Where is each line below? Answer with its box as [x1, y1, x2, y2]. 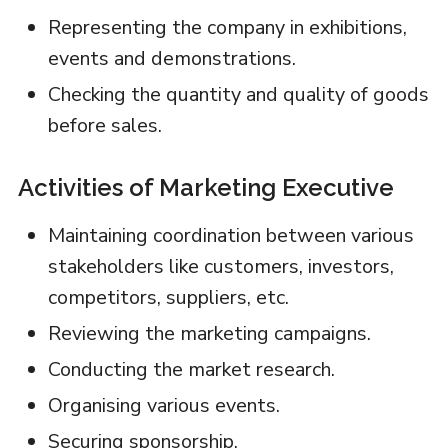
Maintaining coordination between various [47, 221, 414, 249]
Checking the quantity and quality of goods [47, 80, 429, 108]
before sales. [47, 111, 162, 139]
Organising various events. [47, 391, 280, 419]
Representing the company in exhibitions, [47, 13, 407, 41]
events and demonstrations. [47, 44, 296, 72]
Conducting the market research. [47, 355, 335, 383]
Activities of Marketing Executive [17, 172, 394, 202]
